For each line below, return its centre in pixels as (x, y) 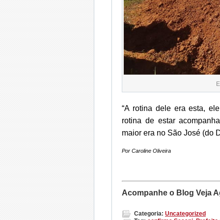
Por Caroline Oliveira (146, 151)
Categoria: (149, 213)
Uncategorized (185, 213)
